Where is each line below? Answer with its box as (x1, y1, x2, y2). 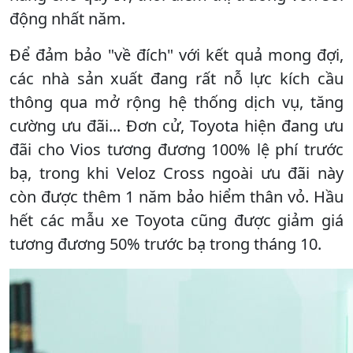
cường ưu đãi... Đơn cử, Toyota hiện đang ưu (9, 114, 344, 136)
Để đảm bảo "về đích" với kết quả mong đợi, (9, 43, 344, 65)
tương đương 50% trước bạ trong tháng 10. (9, 232, 321, 255)
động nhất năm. (9, 7, 125, 29)
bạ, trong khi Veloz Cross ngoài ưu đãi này (9, 162, 344, 184)
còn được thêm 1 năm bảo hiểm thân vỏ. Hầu (9, 185, 344, 207)
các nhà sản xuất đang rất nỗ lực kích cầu (9, 67, 344, 89)
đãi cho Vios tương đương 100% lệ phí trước (9, 138, 344, 160)
